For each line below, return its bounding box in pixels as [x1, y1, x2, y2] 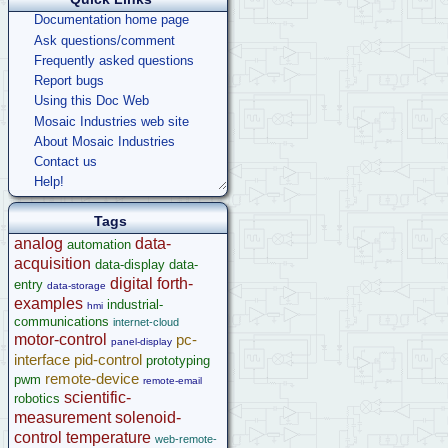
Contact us [34, 154, 97, 169]
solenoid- [115, 408, 181, 426]
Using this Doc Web [34, 93, 149, 109]
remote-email [143, 374, 202, 386]
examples [14, 294, 83, 312]
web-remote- [155, 432, 217, 445]
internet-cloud [113, 315, 179, 328]
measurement [14, 408, 111, 426]
